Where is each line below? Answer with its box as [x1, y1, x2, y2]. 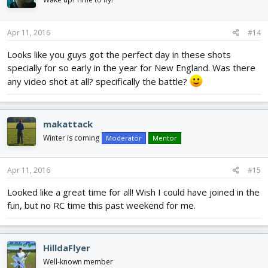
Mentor [153, 133, 177, 142]
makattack [43, 117, 93, 130]
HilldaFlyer [43, 242, 90, 254]
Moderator [106, 133, 142, 142]
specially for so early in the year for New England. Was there [7, 61, 255, 74]
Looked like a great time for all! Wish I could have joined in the [7, 186, 260, 199]
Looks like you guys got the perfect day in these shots [7, 48, 231, 60]
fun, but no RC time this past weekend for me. [7, 199, 196, 212]
